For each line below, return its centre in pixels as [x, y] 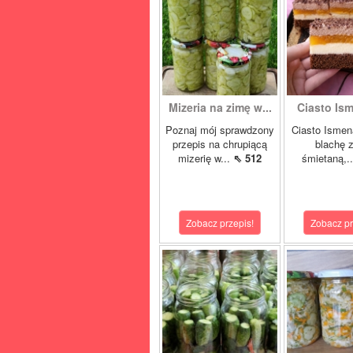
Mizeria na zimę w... [220, 107]
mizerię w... [206, 158]
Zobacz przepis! [220, 223]
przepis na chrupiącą [220, 144]
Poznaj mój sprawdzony [220, 130]
